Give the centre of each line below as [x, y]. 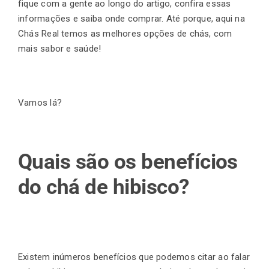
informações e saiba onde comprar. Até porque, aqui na [131, 18]
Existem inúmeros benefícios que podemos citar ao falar [134, 257]
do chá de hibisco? [104, 187]
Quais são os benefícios [128, 162]
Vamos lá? [40, 102]
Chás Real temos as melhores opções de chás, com [125, 33]
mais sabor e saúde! [60, 48]
